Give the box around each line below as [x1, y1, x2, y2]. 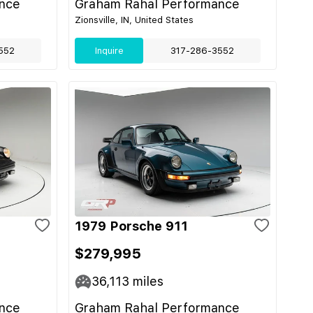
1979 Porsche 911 [75, 219, 188, 233]
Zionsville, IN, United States [75, 15, 194, 25]
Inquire [94, 45, 124, 56]
